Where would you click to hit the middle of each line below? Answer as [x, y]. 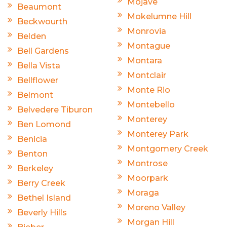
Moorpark [148, 178]
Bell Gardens [43, 51]
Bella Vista [39, 65]
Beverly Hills [42, 212]
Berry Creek [41, 183]
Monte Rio [149, 90]
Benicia [32, 139]
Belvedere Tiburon [55, 109]
